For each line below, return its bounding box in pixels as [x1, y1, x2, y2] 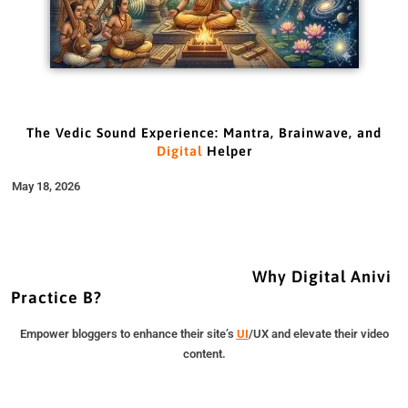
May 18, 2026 [12, 178, 80, 193]
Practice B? [11, 287, 102, 307]
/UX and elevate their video [248, 327, 389, 342]
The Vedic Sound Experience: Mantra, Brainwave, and [26, 124, 382, 140]
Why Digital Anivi [11, 266, 392, 286]
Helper [201, 142, 252, 158]
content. [182, 347, 226, 362]
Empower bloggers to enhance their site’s [19, 327, 237, 342]
